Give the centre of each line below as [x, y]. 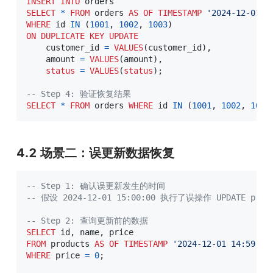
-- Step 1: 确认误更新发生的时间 [96, 186]
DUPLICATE [63, 36]
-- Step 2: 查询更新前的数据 [87, 220]
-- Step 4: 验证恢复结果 [79, 94]
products [70, 243]
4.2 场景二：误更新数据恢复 [95, 153]
